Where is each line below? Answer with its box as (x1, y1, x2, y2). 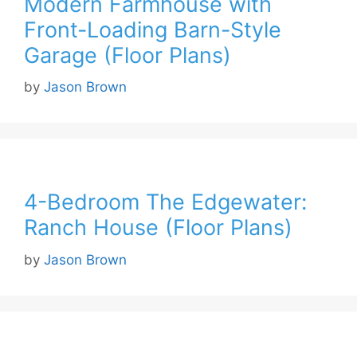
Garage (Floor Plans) (24, 41, 231, 69)
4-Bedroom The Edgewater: (24, 189, 307, 216)
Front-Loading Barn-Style (24, 16, 281, 43)
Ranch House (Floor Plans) (24, 214, 292, 241)
